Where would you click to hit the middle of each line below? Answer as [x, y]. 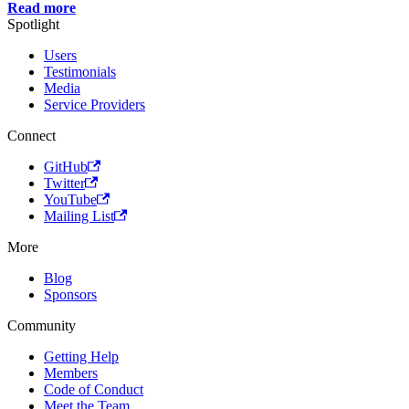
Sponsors [70, 295]
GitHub [66, 167]
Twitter [64, 184]
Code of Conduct [94, 390]
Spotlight [33, 25]
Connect [31, 136]
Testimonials [80, 72]
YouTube [70, 200]
